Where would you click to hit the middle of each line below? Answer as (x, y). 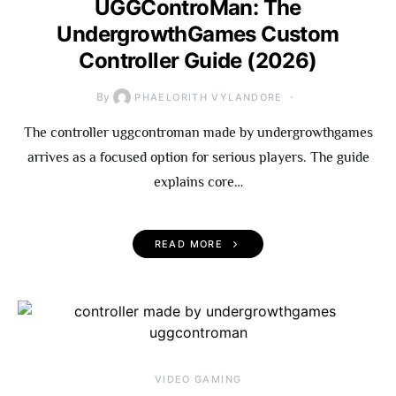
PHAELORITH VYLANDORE (209, 97)
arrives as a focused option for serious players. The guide (198, 157)
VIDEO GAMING (198, 379)
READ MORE (188, 244)
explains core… (198, 182)
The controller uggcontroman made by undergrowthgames (198, 133)
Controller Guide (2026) (198, 61)
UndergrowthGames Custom (198, 34)
